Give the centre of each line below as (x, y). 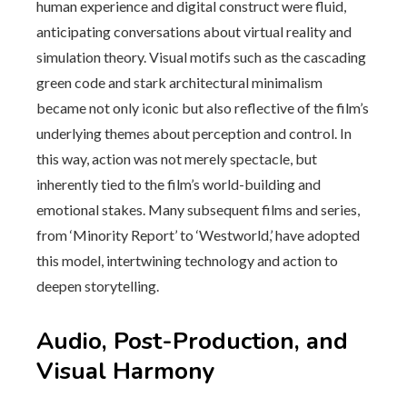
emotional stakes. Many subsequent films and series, (198, 209)
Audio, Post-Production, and (192, 341)
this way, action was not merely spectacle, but (177, 159)
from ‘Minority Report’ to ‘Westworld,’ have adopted (198, 235)
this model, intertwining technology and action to (187, 260)
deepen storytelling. (98, 286)
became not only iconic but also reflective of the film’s (203, 108)
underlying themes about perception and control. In (194, 133)
